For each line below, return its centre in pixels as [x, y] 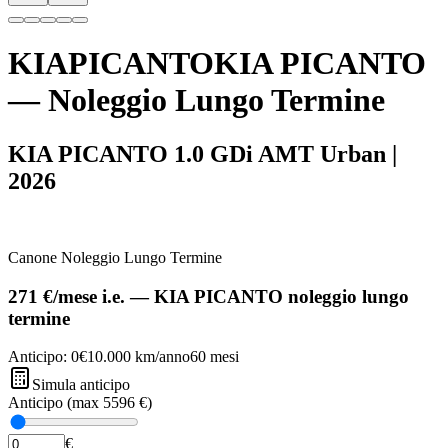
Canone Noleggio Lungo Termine [115, 257]
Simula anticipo [81, 385]
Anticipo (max [55, 403]
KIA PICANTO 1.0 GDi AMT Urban [197, 153]
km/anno [160, 357]
